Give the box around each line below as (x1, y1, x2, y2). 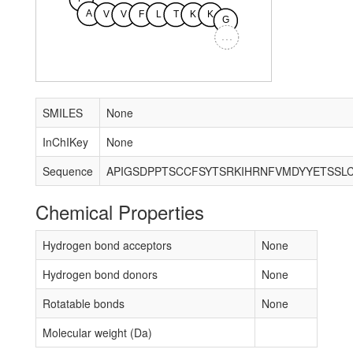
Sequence (43, 163, 93, 179)
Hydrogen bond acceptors (43, 237, 172, 253)
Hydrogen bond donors (43, 266, 158, 282)
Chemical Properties (35, 198, 204, 225)
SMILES (43, 105, 83, 121)
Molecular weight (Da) (43, 325, 152, 340)
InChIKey (43, 134, 88, 150)
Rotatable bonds (43, 295, 124, 311)
